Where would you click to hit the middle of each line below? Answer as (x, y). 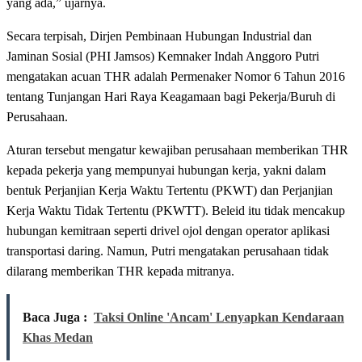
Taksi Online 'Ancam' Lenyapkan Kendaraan (219, 318)
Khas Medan (58, 338)
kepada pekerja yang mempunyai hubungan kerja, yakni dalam (166, 170)
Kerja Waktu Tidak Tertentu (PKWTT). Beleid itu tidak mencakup (176, 211)
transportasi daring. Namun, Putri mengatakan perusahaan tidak (168, 251)
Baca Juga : (55, 318)
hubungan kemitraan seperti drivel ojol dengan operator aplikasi (168, 231)
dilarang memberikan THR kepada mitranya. (120, 271)
